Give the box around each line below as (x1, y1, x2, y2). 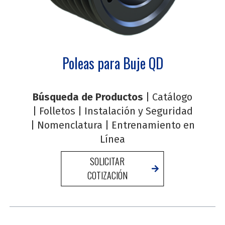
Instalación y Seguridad (84, 104, 193, 117)
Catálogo (152, 90, 192, 103)
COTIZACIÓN (87, 168, 128, 182)
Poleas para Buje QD (62, 52, 163, 73)
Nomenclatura (37, 119, 102, 131)
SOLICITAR (90, 154, 125, 168)
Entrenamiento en (111, 119, 195, 131)
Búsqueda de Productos (33, 90, 143, 103)
